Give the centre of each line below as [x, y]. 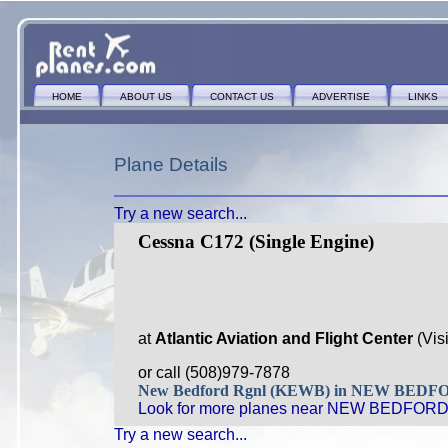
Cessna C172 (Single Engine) [256, 241]
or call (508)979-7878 [214, 372]
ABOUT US [146, 96]
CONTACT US [242, 96]
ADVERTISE [341, 96]
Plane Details [171, 164]
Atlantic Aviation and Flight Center [286, 338]
